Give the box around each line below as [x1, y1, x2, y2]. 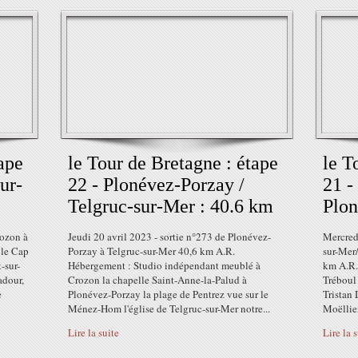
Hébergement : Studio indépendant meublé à [68, 258, 261, 272]
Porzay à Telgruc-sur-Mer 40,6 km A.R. [68, 244, 235, 258]
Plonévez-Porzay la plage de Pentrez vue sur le [68, 287, 268, 301]
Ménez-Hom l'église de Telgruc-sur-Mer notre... [68, 301, 270, 316]
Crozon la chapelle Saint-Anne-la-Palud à [68, 272, 247, 287]
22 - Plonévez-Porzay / [68, 174, 245, 195]
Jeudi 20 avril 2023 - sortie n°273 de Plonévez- [68, 229, 271, 244]
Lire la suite [68, 325, 119, 340]
